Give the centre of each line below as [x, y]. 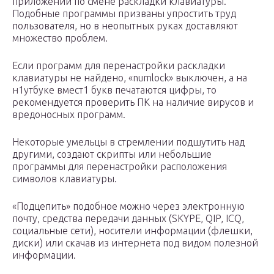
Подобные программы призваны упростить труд [124, 14]
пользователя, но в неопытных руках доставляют [125, 26]
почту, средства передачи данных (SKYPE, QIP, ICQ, [128, 219]
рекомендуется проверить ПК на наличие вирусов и [133, 102]
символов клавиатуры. [65, 179]
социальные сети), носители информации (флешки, [132, 231]
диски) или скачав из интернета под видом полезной [135, 243]
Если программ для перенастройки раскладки [119, 66]
